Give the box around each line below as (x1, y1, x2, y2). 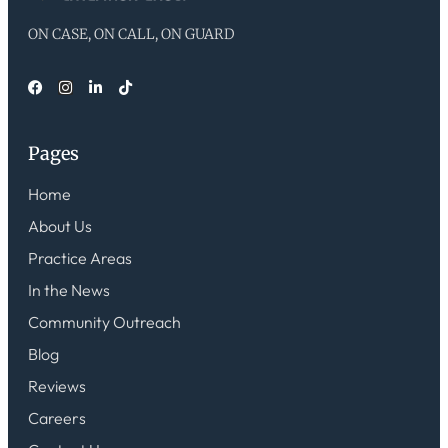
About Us (28, 216, 92, 237)
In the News (28, 280, 110, 301)
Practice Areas (28, 248, 132, 269)
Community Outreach (28, 312, 181, 333)
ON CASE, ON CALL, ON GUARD (28, 25, 234, 44)
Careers (28, 408, 86, 429)
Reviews (28, 376, 86, 397)
